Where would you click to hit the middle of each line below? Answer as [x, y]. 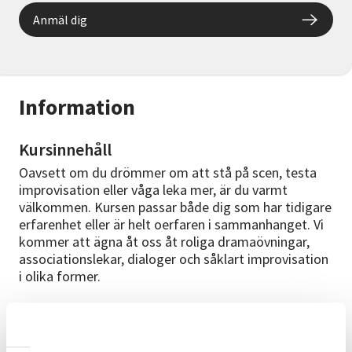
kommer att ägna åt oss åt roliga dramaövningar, [164, 242]
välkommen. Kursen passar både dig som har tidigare [175, 207]
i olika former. [60, 277]
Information [77, 107]
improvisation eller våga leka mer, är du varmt [153, 190]
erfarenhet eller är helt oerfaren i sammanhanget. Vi [171, 225]
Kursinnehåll [65, 150]
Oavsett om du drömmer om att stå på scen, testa [168, 173]
